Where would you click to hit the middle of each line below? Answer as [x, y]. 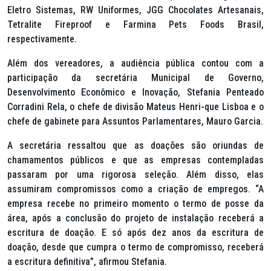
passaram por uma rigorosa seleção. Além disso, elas [135, 175]
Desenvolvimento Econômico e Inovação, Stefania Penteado [135, 92]
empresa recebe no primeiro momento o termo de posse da [135, 204]
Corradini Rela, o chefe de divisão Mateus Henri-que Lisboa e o [135, 107]
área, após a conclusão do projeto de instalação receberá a [135, 218]
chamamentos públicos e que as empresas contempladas [135, 160]
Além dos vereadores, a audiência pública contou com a [135, 63]
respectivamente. [42, 39]
